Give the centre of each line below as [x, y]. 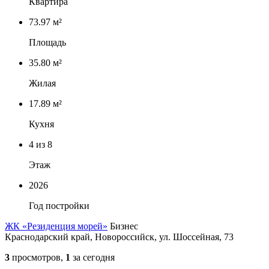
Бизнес [124, 226]
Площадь [47, 43]
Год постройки [59, 206]
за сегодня [92, 258]
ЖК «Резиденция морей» [56, 226]
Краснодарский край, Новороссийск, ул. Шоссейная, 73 [119, 237]
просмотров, [38, 258]
